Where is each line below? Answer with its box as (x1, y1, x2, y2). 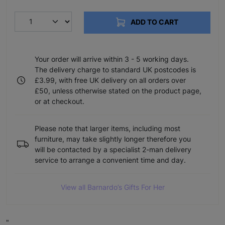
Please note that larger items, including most (35, 124, 180, 133)
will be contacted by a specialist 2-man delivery (35, 145, 191, 154)
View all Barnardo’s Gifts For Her (60, 183, 165, 192)
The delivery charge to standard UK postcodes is (35, 65, 196, 74)
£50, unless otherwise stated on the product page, (35, 86, 201, 95)
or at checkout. (35, 97, 84, 106)
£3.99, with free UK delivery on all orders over (35, 76, 186, 85)
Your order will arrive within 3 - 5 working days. (35, 55, 189, 64)
